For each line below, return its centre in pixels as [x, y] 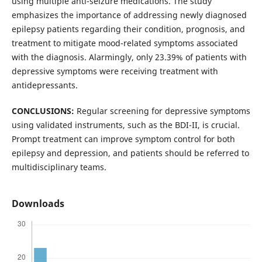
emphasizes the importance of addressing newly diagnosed [129, 15]
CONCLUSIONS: [43, 111]
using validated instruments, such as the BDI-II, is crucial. [125, 125]
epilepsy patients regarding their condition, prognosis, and [128, 29]
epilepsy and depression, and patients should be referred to [130, 153]
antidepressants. [44, 85]
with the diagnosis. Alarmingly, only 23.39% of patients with [129, 57]
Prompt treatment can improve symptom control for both [123, 139]
